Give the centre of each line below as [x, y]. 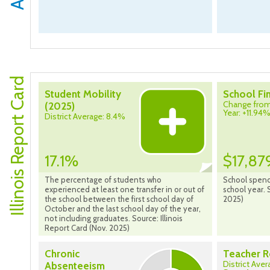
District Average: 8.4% [85, 117]
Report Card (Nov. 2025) [87, 228]
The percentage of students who [103, 180]
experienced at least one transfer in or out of [124, 190]
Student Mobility [83, 94]
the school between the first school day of [119, 199]
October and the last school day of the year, [123, 209]
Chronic [62, 254]
